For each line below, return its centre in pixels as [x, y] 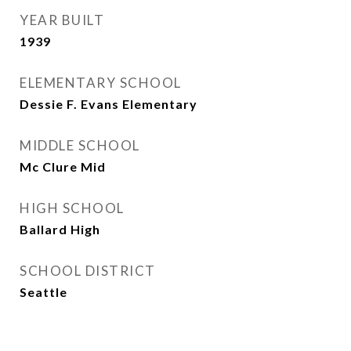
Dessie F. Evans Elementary [109, 104]
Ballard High [60, 229]
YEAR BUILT [62, 20]
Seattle [43, 292]
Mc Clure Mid [63, 166]
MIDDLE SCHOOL [80, 145]
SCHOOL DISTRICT [88, 271]
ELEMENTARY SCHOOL [101, 83]
